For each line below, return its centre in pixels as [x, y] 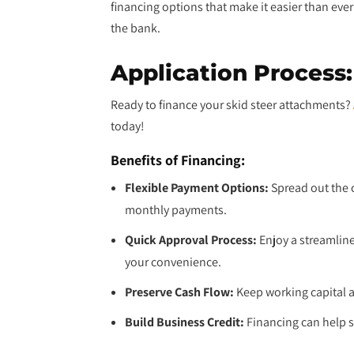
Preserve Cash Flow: [179, 292]
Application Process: [232, 73]
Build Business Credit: [185, 322]
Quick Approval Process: [191, 240]
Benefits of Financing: [178, 160]
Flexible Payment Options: [197, 188]
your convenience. [173, 262]
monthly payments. [176, 210]
